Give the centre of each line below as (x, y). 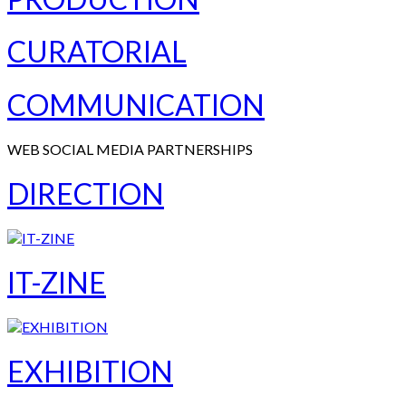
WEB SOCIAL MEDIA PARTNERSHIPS (130, 150)
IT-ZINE (57, 282)
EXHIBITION (90, 371)
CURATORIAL (97, 52)
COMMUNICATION (136, 105)
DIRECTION (86, 194)
